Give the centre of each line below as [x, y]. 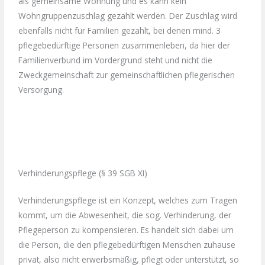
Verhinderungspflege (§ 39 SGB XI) [83, 173]
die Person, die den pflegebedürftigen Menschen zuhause [127, 245]
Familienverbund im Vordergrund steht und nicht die [116, 60]
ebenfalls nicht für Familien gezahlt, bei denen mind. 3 [120, 30]
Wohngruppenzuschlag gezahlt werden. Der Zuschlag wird [128, 15]
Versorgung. [41, 89]
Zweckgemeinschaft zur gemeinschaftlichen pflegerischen [127, 75]
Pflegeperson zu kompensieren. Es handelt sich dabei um [126, 230]
